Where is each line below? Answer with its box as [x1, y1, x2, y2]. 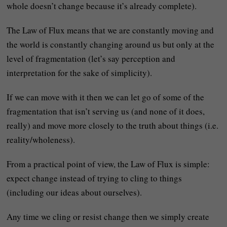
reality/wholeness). [7, 133, 75, 145]
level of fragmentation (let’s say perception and [7, 52, 176, 64]
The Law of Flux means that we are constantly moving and [7, 24, 214, 36]
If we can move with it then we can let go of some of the [7, 91, 205, 103]
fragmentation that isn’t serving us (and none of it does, [7, 105, 205, 117]
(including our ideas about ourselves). [7, 186, 142, 198]
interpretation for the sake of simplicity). [7, 66, 153, 79]
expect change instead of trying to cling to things [7, 172, 182, 184]
